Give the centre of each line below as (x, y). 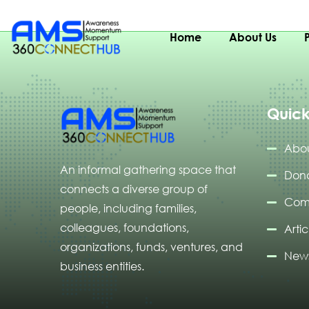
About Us (253, 38)
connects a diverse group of (134, 189)
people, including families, (128, 209)
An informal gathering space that (148, 170)
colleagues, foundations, (124, 228)
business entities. (102, 267)
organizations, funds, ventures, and (151, 247)
